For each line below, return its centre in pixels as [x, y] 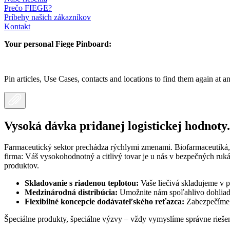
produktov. [22, 166]
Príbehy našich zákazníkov [47, 17]
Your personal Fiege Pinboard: [58, 44]
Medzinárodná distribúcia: [72, 193]
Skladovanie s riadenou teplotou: [83, 183]
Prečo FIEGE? [28, 8]
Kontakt [17, 26]
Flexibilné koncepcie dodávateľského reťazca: [106, 202]
